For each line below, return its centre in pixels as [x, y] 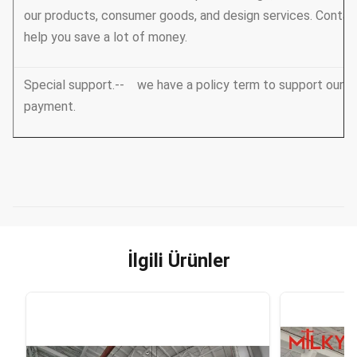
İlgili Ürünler [178, 260]
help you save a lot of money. [106, 37]
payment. [50, 106]
